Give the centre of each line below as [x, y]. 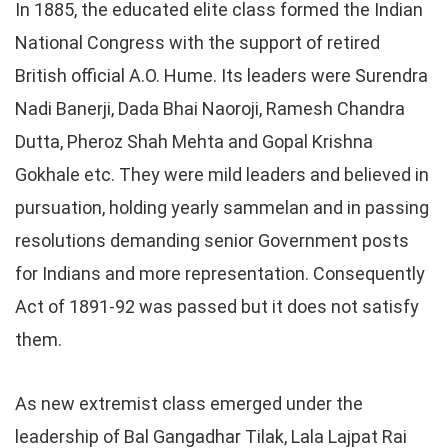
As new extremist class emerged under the [189, 403]
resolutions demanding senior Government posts [212, 240]
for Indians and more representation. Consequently [220, 273]
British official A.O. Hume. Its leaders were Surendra [221, 75]
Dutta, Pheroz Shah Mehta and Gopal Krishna [194, 141]
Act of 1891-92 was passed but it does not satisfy [217, 306]
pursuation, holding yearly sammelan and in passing [222, 207]
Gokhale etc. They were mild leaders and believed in [222, 174]
